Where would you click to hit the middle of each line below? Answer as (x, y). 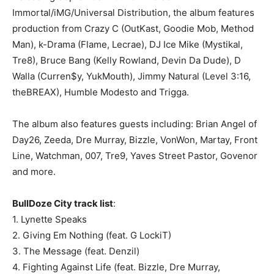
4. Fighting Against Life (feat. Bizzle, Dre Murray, (116, 267)
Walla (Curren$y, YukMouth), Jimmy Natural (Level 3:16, (131, 76)
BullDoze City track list (63, 203)
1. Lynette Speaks (50, 219)
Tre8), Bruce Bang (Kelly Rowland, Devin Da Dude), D (127, 60)
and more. (34, 172)
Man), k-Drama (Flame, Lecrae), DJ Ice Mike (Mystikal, (128, 44)
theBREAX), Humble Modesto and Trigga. (101, 92)
